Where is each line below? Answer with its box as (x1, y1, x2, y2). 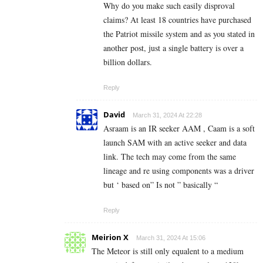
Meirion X (92, 232, 129, 243)
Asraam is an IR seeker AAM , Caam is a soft (103, 123, 255, 134)
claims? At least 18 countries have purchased (103, 14, 251, 26)
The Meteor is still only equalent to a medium (92, 245, 244, 257)
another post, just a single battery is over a (103, 42, 244, 54)
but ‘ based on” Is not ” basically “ (103, 179, 218, 191)
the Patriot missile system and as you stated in (103, 28, 255, 40)
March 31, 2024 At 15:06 (136, 234, 205, 242)
